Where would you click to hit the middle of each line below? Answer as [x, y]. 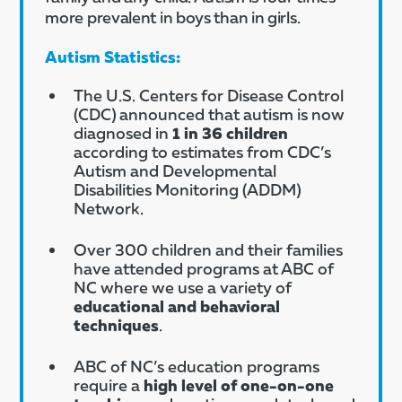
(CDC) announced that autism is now [210, 114]
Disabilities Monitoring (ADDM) [188, 189]
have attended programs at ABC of [204, 268]
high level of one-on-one [239, 385]
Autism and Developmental [175, 170]
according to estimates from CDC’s [203, 152]
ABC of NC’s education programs [197, 366]
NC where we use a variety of [183, 287]
